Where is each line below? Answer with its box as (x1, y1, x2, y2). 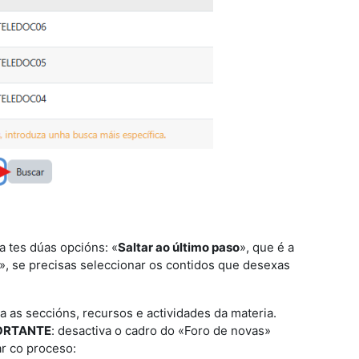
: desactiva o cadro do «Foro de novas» (51, 322, 271, 338)
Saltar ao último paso (118, 239, 240, 255)
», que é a (240, 239, 294, 255)
